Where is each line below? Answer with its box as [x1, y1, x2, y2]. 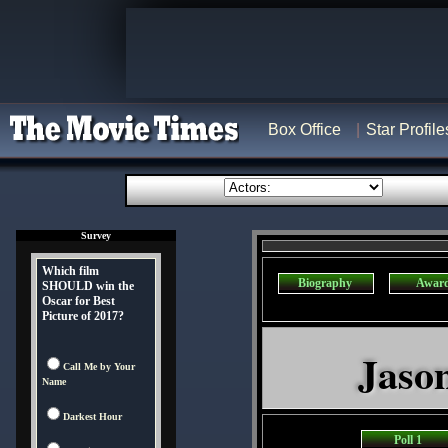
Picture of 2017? [42, 309, 124, 323]
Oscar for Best [42, 294, 115, 308]
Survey [81, 230, 111, 241]
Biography [298, 276, 353, 290]
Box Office [268, 121, 341, 138]
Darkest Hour [63, 411, 122, 422]
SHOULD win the [42, 279, 134, 293]
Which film [42, 264, 99, 278]
